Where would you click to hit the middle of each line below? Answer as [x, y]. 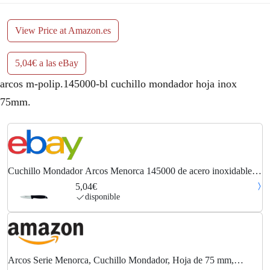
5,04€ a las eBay [47, 63]
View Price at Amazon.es [63, 31]
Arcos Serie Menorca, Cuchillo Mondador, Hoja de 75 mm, [121, 260]
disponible [102, 197]
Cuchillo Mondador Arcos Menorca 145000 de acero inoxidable [130, 171]
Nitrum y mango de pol [52, 182]
